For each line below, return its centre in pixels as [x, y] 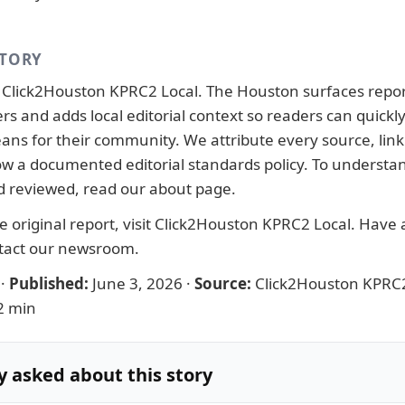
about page [190, 188]
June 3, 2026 [137, 283]
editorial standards [193, 164]
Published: [49, 283]
